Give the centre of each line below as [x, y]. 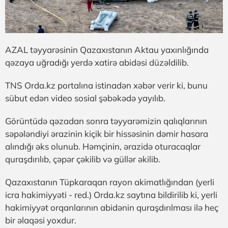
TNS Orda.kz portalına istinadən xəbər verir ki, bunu [106, 85]
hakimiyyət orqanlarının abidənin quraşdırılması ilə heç [112, 207]
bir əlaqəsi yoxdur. [41, 220]
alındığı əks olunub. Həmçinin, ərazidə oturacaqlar [103, 146]
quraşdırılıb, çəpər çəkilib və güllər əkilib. [83, 159]
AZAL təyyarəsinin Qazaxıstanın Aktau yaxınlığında [107, 49]
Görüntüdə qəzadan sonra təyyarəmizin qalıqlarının [106, 121]
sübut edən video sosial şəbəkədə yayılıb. [85, 98]
